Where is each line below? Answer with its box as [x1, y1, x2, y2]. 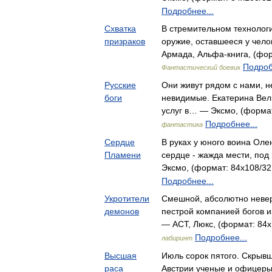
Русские [104, 80, 136, 90]
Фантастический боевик [161, 64, 240, 71]
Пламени [104, 150, 141, 160]
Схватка [104, 24, 136, 33]
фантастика [161, 121, 203, 128]
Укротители [104, 194, 149, 203]
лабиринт [161, 234, 192, 242]
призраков [104, 36, 145, 46]
